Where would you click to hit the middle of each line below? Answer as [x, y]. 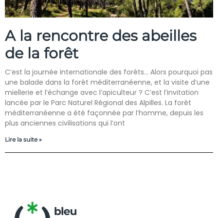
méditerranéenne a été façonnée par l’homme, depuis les [104, 113]
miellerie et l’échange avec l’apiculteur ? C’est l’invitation [102, 92]
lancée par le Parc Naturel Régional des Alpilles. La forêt [98, 103]
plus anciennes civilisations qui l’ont [65, 123]
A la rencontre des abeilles [101, 36]
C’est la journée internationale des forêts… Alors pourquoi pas [109, 72]
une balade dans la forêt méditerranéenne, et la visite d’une [107, 82]
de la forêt [42, 53]
